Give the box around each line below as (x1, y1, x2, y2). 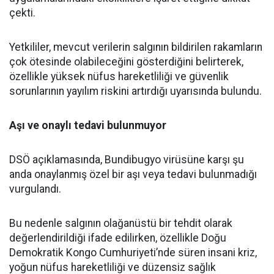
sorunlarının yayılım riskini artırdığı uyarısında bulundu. (9, 85, 262, 97)
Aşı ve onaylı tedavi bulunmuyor (9, 119, 166, 131)
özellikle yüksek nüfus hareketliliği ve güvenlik (9, 70, 229, 83)
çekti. (9, 7, 35, 19)
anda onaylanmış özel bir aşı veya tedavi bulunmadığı (9, 168, 257, 180)
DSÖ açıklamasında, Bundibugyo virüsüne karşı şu (9, 154, 244, 166)
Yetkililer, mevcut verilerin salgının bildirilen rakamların (9, 41, 262, 53)
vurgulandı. (9, 183, 61, 195)
